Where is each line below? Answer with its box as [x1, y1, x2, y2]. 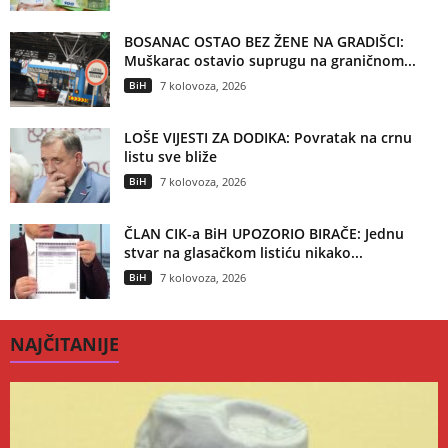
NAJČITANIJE [10, 331, 119, 356]
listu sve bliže [124, 146, 217, 166]
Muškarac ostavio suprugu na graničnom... [124, 50, 416, 70]
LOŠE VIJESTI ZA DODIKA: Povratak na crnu [124, 127, 412, 147]
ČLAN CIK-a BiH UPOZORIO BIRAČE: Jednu [124, 223, 404, 243]
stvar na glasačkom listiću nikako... [124, 242, 363, 262]
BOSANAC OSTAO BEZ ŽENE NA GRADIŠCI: [124, 31, 404, 51]
